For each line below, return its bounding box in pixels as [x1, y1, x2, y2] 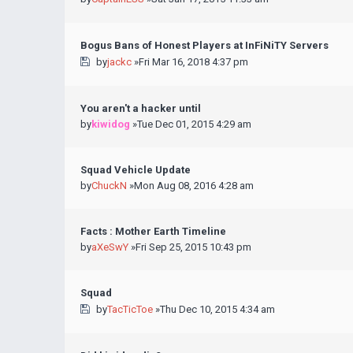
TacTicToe [106, 303, 153, 315]
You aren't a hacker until [80, 102, 201, 114]
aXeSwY [91, 241, 128, 253]
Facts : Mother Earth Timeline [80, 225, 226, 237]
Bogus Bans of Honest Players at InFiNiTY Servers [80, 39, 329, 51]
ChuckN [91, 180, 127, 191]
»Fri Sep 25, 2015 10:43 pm [128, 241, 251, 253]
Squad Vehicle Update [80, 164, 191, 176]
